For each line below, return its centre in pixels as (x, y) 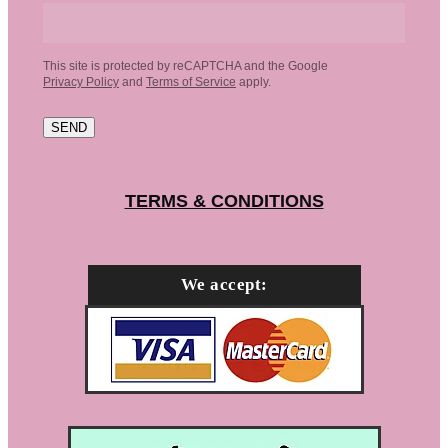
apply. (253, 81)
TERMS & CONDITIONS (224, 200)
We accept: (224, 285)
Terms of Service (191, 81)
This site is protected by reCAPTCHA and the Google (185, 65)
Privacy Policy (81, 81)
